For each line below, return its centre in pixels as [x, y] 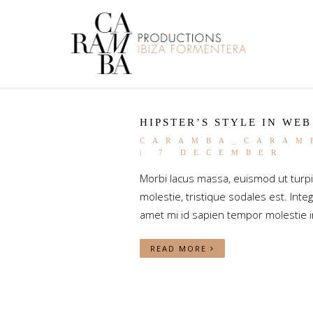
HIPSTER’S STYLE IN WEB [225, 122]
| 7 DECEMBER [211, 152]
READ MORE [180, 248]
